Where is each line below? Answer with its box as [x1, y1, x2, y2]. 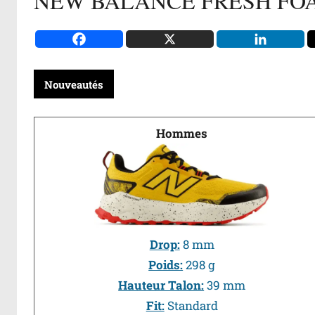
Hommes [156, 124, 208, 141]
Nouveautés [44, 77, 103, 91]
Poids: [148, 257, 184, 274]
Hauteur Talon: [118, 277, 205, 294]
